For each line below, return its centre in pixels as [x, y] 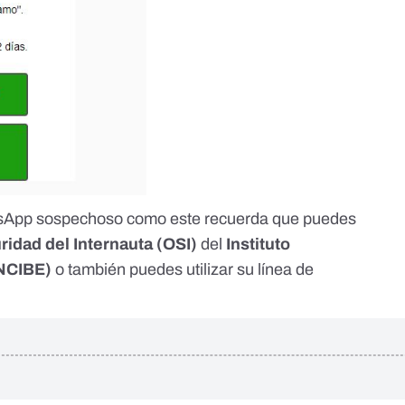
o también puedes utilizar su [155, 269]
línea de [286, 269]
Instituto [259, 244]
